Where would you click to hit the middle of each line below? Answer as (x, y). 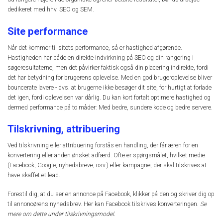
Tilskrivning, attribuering (64, 129)
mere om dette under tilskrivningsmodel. (61, 214)
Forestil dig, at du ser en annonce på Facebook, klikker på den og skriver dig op (111, 194)
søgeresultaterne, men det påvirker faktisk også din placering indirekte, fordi (108, 67)
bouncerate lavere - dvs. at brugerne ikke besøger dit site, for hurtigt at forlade (110, 87)
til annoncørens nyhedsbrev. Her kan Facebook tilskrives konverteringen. (104, 204)
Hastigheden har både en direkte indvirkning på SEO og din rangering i (101, 57)
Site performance (48, 31)
